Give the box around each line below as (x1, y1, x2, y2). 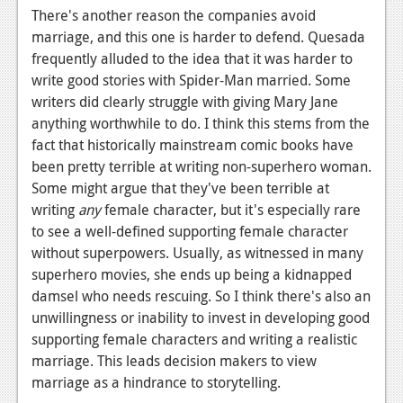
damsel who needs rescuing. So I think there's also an (31, 286, 371, 307)
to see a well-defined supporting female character (31, 221, 348, 242)
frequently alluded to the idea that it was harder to (31, 49, 353, 69)
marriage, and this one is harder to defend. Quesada (31, 27, 365, 48)
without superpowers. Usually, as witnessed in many (31, 243, 363, 264)
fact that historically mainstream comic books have (31, 135, 354, 156)
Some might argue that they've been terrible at (31, 178, 329, 199)
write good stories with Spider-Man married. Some (31, 70, 351, 91)
